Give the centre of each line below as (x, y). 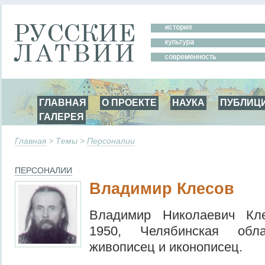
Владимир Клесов (162, 189)
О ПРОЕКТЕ (129, 102)
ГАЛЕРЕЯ (62, 117)
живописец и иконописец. (166, 247)
